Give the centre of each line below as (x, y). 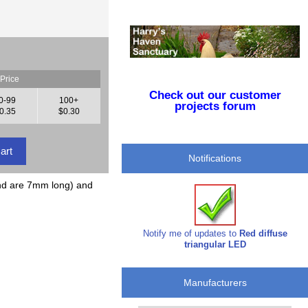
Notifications (215, 158)
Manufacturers (215, 283)
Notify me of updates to (191, 233)
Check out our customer (215, 96)
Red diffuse (263, 233)
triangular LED (215, 244)
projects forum (215, 107)
